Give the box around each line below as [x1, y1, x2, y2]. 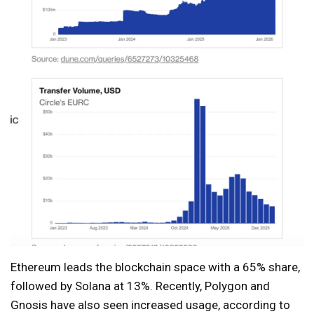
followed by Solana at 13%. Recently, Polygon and [11, 279, 270, 294]
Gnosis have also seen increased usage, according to [11, 298, 290, 313]
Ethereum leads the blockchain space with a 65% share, [11, 260, 300, 275]
